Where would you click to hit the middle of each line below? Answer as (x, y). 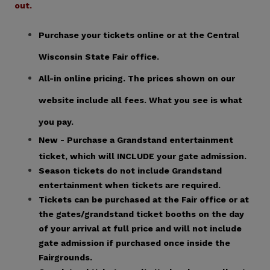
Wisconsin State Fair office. (99, 56)
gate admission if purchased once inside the (135, 243)
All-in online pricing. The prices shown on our (137, 78)
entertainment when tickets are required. (130, 185)
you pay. (56, 121)
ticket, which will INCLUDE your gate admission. (143, 156)
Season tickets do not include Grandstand (130, 170)
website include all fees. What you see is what (141, 100)
